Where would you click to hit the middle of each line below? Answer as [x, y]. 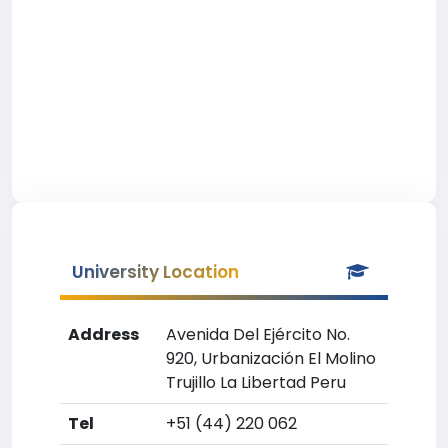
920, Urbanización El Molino [271, 358]
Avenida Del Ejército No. [258, 334]
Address [103, 334]
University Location [155, 272]
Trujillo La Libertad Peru [256, 382]
